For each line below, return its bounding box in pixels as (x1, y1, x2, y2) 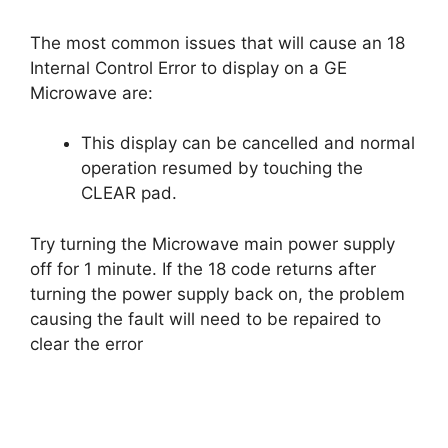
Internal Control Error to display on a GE (30, 57, 347, 78)
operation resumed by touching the (81, 158, 363, 178)
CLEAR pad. (81, 183, 177, 203)
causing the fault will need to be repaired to (30, 308, 381, 329)
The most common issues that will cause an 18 (30, 32, 405, 53)
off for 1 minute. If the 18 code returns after (30, 258, 376, 279)
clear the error (30, 333, 143, 354)
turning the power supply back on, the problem (30, 283, 405, 304)
